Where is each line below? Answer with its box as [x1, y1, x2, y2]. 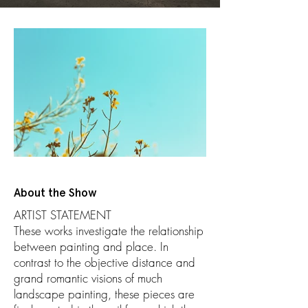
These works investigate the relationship [14, 223, 203, 239]
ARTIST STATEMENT [14, 207, 111, 223]
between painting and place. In [14, 239, 168, 254]
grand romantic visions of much [14, 270, 162, 286]
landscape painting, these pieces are [14, 286, 195, 302]
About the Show [14, 186, 97, 199]
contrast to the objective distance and [14, 254, 195, 270]
